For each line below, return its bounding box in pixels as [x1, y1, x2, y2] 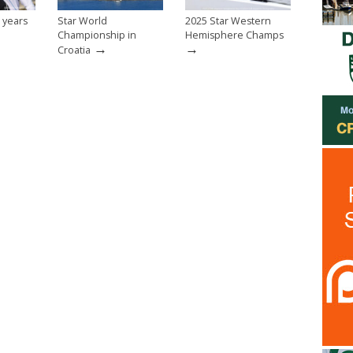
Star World [58, 13, 107, 28]
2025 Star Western [185, 13, 271, 28]
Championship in [58, 28, 136, 42]
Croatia [58, 43, 91, 57]
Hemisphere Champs [185, 28, 284, 42]
